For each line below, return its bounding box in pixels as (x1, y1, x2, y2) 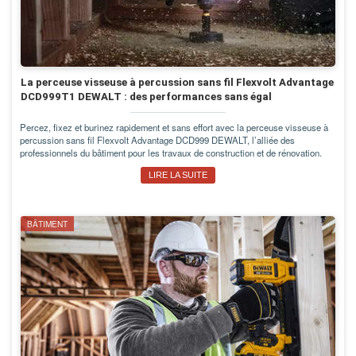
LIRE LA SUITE (149, 170, 207, 180)
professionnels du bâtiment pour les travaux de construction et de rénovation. (20, 146, 322, 160)
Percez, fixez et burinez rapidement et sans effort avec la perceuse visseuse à (20, 121, 328, 134)
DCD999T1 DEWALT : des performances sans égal (21, 91, 272, 103)
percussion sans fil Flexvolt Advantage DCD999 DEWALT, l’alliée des (20, 133, 295, 147)
